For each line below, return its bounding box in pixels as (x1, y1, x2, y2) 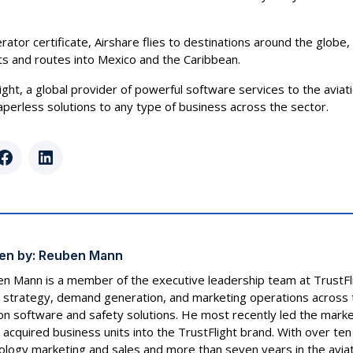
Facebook (3, 157, 56, 173)
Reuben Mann (39, 247, 123, 263)
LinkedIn (44, 157, 90, 173)
